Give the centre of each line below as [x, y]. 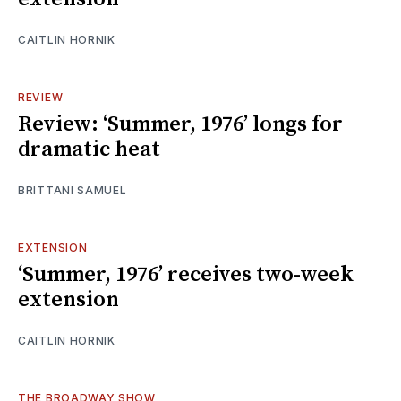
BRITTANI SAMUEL [73, 190]
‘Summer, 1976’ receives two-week [186, 274]
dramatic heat [89, 149]
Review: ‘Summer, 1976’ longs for [180, 124]
